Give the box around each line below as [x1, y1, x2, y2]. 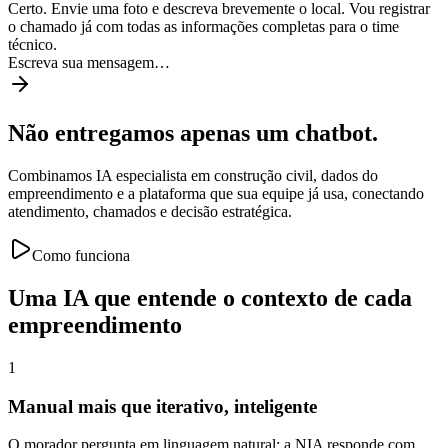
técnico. [8, 36, 57, 54]
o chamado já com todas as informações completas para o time [8, 18, 399, 36]
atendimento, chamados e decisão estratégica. [8, 203, 292, 221]
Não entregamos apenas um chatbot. [8, 120, 378, 147]
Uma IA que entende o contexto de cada [8, 285, 412, 312]
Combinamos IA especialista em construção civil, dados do [8, 167, 378, 185]
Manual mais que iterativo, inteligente [8, 395, 317, 417]
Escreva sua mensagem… [8, 54, 170, 72]
